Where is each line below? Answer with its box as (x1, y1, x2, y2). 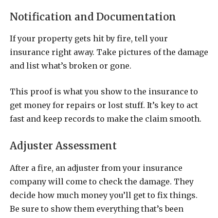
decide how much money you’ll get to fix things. (10, 190, 198, 200)
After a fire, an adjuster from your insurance (10, 163, 182, 173)
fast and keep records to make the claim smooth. (10, 113, 201, 124)
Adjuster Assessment (10, 140, 117, 153)
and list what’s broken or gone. (10, 60, 131, 71)
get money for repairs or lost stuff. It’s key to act (10, 100, 198, 110)
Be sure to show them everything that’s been (10, 203, 183, 214)
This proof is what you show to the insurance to (10, 86, 198, 96)
